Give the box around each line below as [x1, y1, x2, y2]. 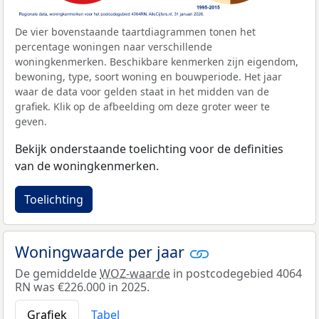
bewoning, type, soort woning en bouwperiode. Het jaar [15, 70, 282, 84]
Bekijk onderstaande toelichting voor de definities [15, 141, 283, 157]
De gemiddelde [15, 266, 100, 282]
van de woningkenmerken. [15, 158, 159, 174]
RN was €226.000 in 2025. [15, 279, 150, 296]
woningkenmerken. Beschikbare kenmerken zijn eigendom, [15, 55, 298, 69]
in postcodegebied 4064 [170, 266, 302, 282]
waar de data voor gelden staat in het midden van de [15, 85, 269, 99]
